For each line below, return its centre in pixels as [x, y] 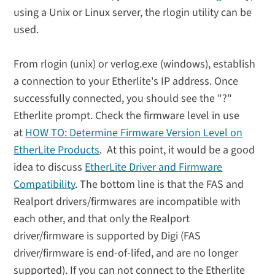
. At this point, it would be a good [177, 150]
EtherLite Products [57, 150]
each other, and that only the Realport [102, 219]
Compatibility [45, 185]
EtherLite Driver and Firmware [154, 168]
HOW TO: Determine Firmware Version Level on [134, 133]
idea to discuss [49, 168]
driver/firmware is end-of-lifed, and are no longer [126, 254]
